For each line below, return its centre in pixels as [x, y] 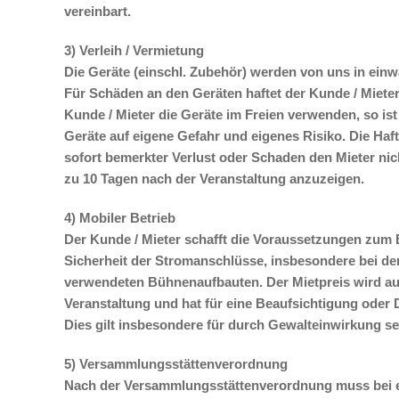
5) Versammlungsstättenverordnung [176, 364]
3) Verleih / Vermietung [134, 50]
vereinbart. [98, 11]
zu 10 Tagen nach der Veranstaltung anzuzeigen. [214, 179]
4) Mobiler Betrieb [120, 218]
